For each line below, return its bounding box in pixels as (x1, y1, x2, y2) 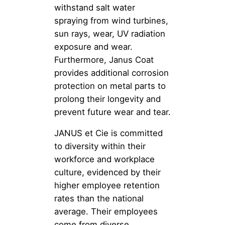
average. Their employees (54, 206, 158, 217)
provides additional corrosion (54, 67, 169, 78)
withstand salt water (54, 2, 135, 13)
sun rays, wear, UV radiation (54, 28, 165, 39)
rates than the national (54, 193, 144, 204)
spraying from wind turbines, (54, 15, 168, 26)
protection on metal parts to (54, 80, 166, 91)
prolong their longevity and (54, 93, 161, 104)
